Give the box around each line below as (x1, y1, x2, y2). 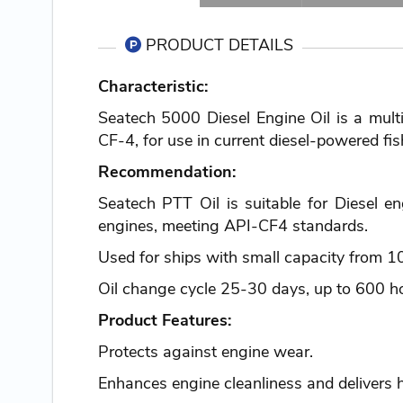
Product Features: (97, 309, 231, 332)
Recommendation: (97, 161, 236, 184)
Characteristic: (97, 76, 208, 98)
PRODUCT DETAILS (146, 34, 294, 57)
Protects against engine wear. (97, 341, 313, 363)
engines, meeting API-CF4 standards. (97, 215, 368, 237)
